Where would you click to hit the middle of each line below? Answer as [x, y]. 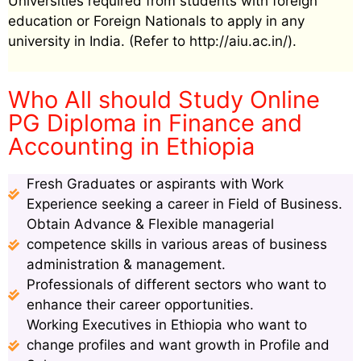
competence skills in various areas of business [176, 245]
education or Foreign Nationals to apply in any [156, 21]
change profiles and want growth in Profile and [178, 345]
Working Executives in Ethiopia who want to [166, 325]
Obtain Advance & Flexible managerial [150, 224]
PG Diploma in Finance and [155, 123]
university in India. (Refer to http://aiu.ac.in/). [152, 41]
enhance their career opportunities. [140, 305]
